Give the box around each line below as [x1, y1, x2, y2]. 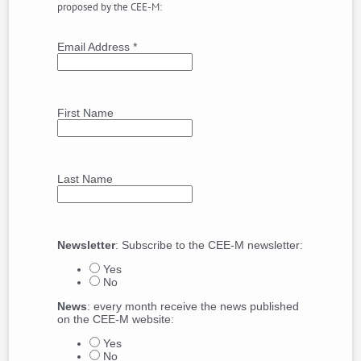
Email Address [57, 40, 134, 53]
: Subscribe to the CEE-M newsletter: [115, 239, 304, 251]
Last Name [57, 172, 114, 185]
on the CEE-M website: [57, 313, 175, 326]
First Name [57, 106, 114, 119]
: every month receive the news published [87, 300, 300, 313]
